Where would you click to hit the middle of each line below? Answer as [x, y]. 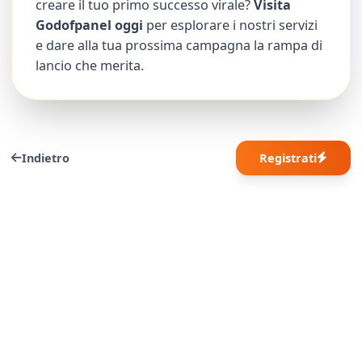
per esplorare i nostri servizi [231, 25]
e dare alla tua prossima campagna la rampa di [179, 45]
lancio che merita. [90, 65]
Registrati [288, 158]
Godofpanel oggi [90, 25]
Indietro [46, 158]
